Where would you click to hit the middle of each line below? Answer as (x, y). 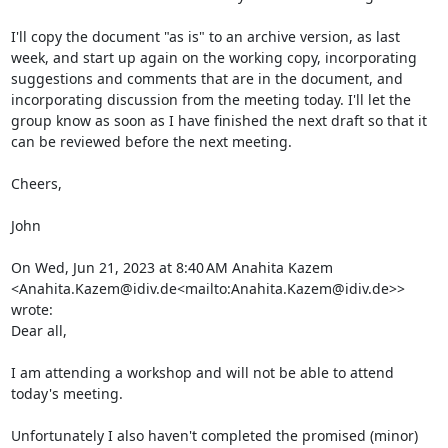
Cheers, (36, 183)
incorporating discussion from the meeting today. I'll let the (210, 99)
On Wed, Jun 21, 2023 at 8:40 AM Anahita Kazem (171, 267)
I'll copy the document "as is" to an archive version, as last (205, 36)
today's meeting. (66, 393)
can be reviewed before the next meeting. (151, 141)
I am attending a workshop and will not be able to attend (202, 372)
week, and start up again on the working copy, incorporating (213, 57)
